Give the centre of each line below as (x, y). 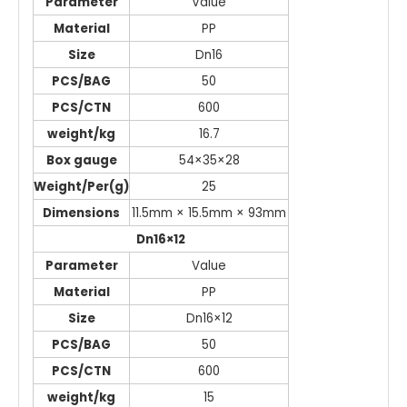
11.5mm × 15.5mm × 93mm (209, 213)
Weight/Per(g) (81, 186)
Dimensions (81, 213)
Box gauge (81, 160)
